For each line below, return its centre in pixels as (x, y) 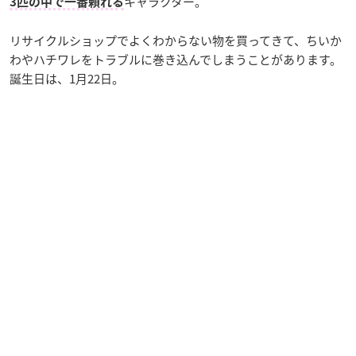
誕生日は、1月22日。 (67, 78)
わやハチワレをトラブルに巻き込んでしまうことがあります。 (176, 59)
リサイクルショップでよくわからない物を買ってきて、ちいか (176, 40)
